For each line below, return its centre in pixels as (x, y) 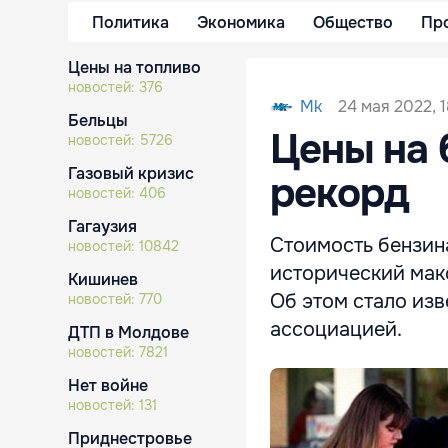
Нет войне (108, 385)
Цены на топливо (134, 67)
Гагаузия (102, 226)
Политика (130, 22)
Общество (353, 22)
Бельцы (98, 120)
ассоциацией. (336, 329)
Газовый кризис (131, 173)
